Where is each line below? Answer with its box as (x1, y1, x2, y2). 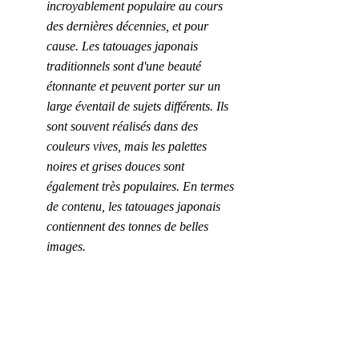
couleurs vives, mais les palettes (46, 139, 210, 154)
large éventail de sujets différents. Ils (46, 99, 232, 114)
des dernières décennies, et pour (46, 19, 212, 34)
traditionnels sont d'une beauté (46, 59, 204, 74)
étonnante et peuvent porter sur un (46, 79, 224, 94)
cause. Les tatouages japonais (46, 39, 201, 54)
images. (46, 240, 89, 254)
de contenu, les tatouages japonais (46, 200, 224, 214)
